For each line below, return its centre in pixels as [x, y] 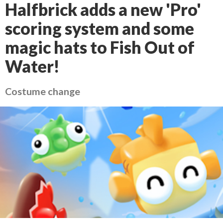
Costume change [43, 91]
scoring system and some [100, 28]
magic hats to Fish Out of [100, 47]
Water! [32, 66]
